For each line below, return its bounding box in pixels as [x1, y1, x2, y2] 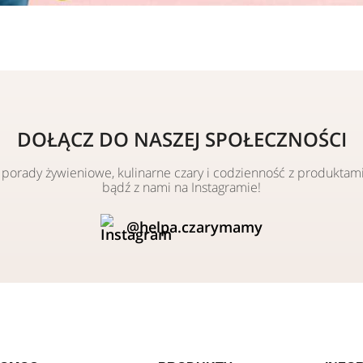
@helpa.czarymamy [126, 217, 263, 237]
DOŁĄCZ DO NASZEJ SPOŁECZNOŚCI [16, 126, 347, 153]
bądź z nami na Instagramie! [102, 178, 261, 197]
